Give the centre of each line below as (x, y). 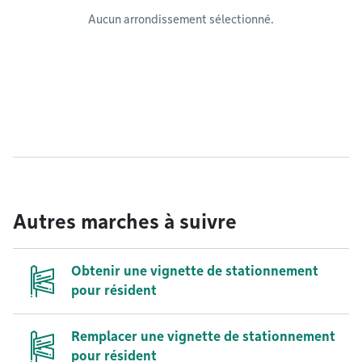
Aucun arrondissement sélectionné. (181, 19)
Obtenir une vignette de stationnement (195, 271)
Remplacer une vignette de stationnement (203, 337)
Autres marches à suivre (125, 222)
